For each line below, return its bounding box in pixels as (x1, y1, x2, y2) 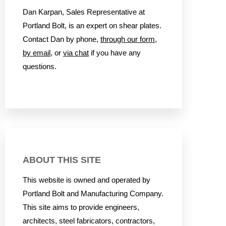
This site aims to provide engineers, (23, 203, 139, 212)
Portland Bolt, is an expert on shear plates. (23, 22, 161, 30)
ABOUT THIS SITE (23, 154, 101, 165)
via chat (63, 49, 89, 58)
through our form (100, 35, 155, 44)
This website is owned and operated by (23, 176, 150, 185)
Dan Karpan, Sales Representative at (23, 8, 145, 17)
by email (23, 49, 50, 58)
